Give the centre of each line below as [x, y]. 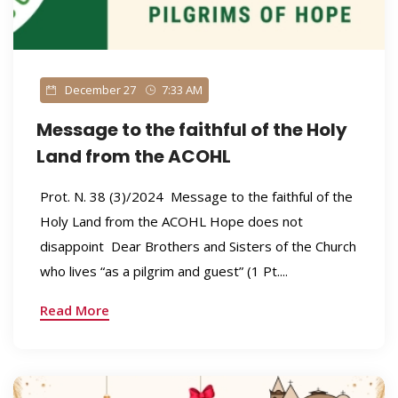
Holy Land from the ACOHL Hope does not [171, 221]
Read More [74, 310]
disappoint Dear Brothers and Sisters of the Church [198, 246]
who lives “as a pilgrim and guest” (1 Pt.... [163, 271]
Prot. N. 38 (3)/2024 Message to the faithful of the [196, 196]
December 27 [99, 90]
